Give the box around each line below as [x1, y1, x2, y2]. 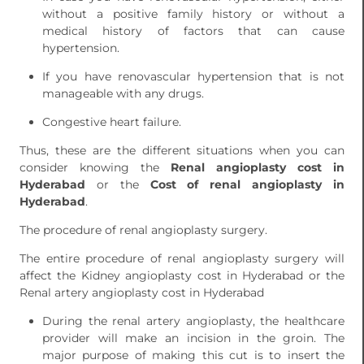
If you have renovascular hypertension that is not [42, 69, 344, 84]
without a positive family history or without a [42, 6, 344, 22]
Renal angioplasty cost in [171, 160, 344, 175]
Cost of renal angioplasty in [149, 177, 345, 193]
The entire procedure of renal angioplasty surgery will [19, 251, 344, 266]
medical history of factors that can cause [42, 24, 344, 39]
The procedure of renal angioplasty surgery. [19, 223, 267, 238]
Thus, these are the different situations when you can [19, 143, 344, 158]
